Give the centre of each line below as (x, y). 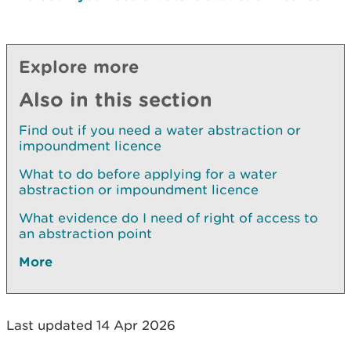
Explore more (79, 67)
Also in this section (116, 100)
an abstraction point (85, 234)
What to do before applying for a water (148, 174)
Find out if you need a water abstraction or (160, 130)
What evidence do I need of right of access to (168, 218)
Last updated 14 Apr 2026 (91, 326)
